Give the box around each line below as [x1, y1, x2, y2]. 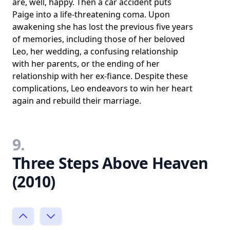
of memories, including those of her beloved [12, 33, 185, 45]
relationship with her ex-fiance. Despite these [12, 70, 188, 82]
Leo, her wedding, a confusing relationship [12, 45, 178, 57]
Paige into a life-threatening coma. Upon [12, 8, 170, 20]
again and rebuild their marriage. [12, 94, 141, 106]
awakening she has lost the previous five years [12, 21, 193, 32]
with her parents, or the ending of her [12, 57, 160, 69]
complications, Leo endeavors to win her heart [12, 82, 193, 94]
